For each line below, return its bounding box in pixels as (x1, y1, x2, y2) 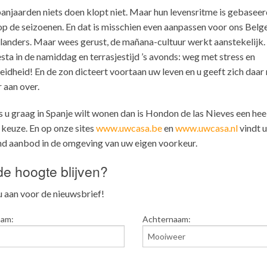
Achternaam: (142, 213, 191, 224)
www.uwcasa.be (95, 122, 162, 133)
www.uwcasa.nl (175, 122, 238, 133)
